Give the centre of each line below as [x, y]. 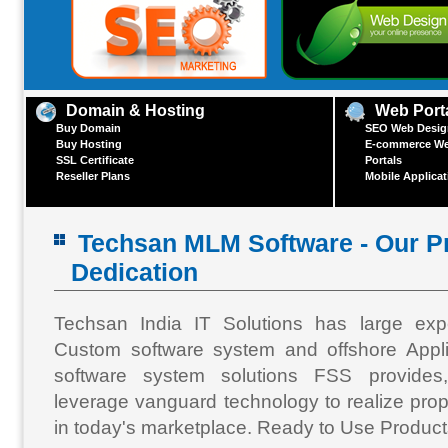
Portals [383, 160]
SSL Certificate [95, 160]
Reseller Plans [93, 176]
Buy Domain [88, 128]
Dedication [134, 272]
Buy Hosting [89, 144]
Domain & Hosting [135, 111]
